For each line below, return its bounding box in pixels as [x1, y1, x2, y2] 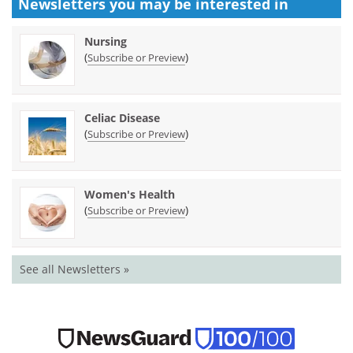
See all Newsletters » [20, 261, 129, 277]
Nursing [84, 33, 127, 49]
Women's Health [84, 186, 175, 202]
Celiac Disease [84, 110, 160, 125]
